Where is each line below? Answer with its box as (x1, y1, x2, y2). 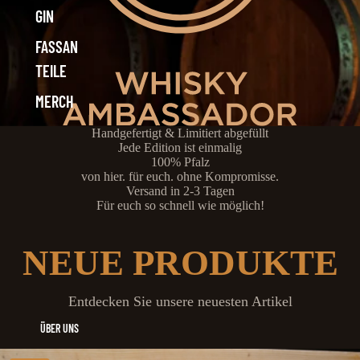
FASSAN (35, 36, 78, 56)
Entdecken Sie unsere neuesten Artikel (67, 293, 292, 310)
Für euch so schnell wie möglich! (96, 198, 264, 213)
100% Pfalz (150, 155, 210, 170)
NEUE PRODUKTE (22, 243, 338, 284)
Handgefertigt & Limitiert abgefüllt (92, 126, 268, 141)
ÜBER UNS (39, 321, 79, 336)
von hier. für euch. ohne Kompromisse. (81, 170, 279, 184)
